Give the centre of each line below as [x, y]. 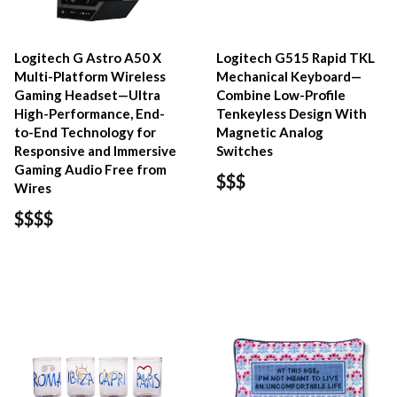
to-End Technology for [85, 132]
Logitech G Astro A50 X [88, 58]
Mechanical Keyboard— [289, 77]
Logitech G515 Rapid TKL [296, 58]
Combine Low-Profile [281, 95]
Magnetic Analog [270, 132]
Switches [245, 151]
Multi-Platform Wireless [90, 77]
